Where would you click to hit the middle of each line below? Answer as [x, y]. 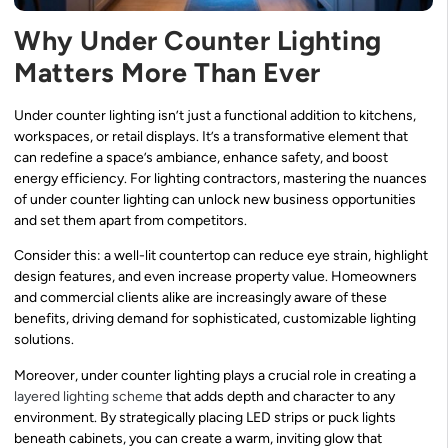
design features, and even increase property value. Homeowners [215, 277]
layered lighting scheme [88, 396]
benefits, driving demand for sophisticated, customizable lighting [215, 319]
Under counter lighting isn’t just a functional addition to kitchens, [215, 115]
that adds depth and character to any [279, 396]
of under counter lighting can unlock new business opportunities [215, 199]
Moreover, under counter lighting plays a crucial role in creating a [215, 375]
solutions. [44, 340]
